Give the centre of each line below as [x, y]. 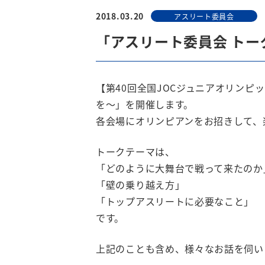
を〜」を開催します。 [145, 104]
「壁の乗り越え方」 [140, 185]
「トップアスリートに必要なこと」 [175, 201]
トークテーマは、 [135, 151]
